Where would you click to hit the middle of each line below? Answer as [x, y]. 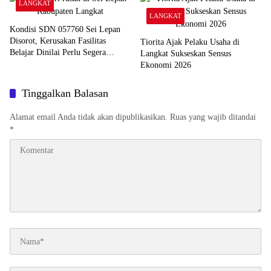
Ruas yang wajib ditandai [213, 117]
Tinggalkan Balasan [65, 93]
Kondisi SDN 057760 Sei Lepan [65, 30]
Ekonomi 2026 [166, 65]
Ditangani [26, 64]
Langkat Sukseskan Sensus [186, 54]
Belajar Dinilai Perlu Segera [58, 53]
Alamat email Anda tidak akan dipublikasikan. [89, 117]
